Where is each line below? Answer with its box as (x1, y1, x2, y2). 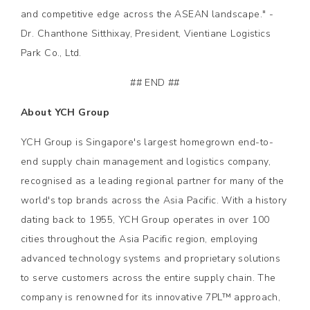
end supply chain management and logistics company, (21, 155, 271, 168)
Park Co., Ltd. (21, 46, 82, 60)
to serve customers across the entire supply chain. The (21, 271, 276, 284)
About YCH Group (21, 106, 110, 119)
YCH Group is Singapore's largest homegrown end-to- (21, 136, 274, 149)
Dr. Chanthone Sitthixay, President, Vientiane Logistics (21, 27, 271, 40)
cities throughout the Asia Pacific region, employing (21, 232, 258, 246)
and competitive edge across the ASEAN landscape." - (21, 8, 274, 21)
